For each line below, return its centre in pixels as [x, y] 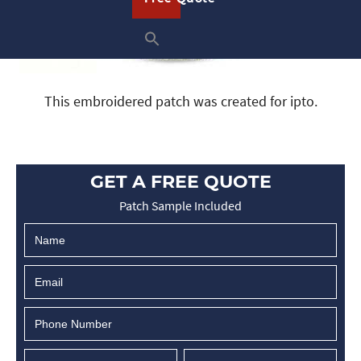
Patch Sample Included [180, 205]
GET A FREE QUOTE [180, 182]
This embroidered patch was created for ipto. [180, 101]
